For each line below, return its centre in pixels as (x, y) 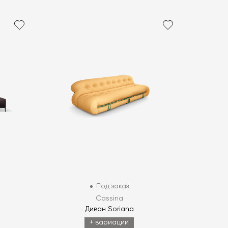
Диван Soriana (109, 209)
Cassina (109, 199)
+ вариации (109, 223)
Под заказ (112, 187)
